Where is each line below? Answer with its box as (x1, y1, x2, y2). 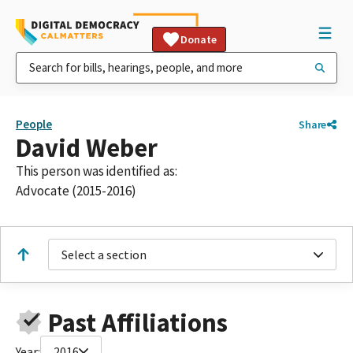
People (16, 117, 52, 132)
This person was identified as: (16, 162, 177, 180)
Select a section (61, 247, 147, 262)
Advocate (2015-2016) (16, 182, 136, 199)
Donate (180, 32, 217, 46)
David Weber (16, 132, 158, 164)
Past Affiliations (47, 306, 228, 339)
